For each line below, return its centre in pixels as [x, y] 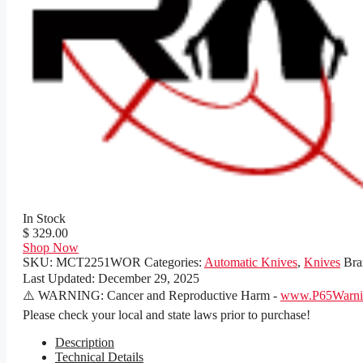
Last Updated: [60, 279]
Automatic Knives [251, 263]
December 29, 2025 [149, 279]
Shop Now [51, 248]
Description [85, 343]
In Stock [44, 219]
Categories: [174, 263]
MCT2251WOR [98, 263]
